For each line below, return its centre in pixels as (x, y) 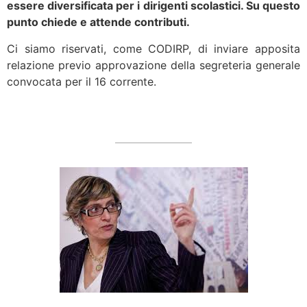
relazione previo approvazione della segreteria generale (153, 65)
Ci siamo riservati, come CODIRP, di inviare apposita (153, 48)
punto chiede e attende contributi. (98, 22)
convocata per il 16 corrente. (82, 81)
